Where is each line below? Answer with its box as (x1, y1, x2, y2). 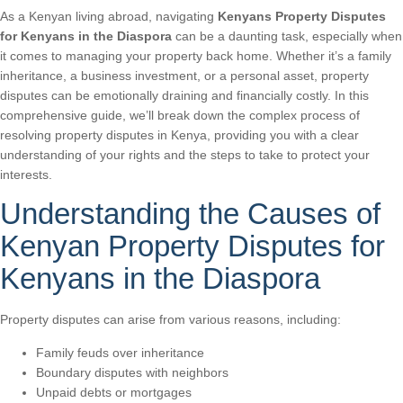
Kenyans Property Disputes (218, 8, 386, 23)
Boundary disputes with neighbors (36, 364, 228, 380)
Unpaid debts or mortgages (36, 384, 192, 399)
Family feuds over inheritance (36, 345, 204, 360)
